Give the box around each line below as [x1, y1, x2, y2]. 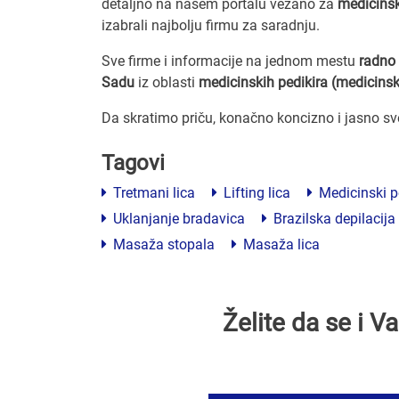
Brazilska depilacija [270, 209, 395, 227]
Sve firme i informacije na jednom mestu [102, 52, 359, 69]
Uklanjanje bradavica [110, 209, 245, 227]
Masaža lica [240, 235, 320, 253]
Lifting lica [220, 183, 290, 201]
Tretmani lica [110, 183, 195, 201]
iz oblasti [134, 73, 199, 91]
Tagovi [102, 150, 165, 175]
